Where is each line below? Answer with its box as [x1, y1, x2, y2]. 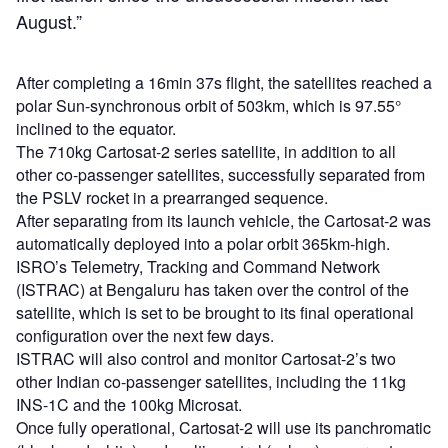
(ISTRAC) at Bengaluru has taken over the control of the [16, 277, 409, 301]
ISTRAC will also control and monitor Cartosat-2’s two [16, 346, 396, 370]
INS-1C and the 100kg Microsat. [16, 392, 242, 416]
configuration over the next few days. [16, 323, 274, 347]
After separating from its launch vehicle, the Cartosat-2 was [16, 208, 431, 232]
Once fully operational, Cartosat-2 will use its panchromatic [16, 415, 431, 439]
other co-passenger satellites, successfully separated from [16, 162, 425, 186]
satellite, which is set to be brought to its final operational [16, 300, 414, 324]
